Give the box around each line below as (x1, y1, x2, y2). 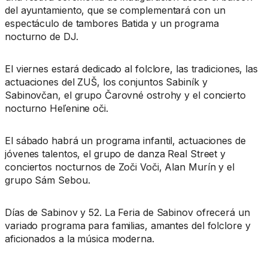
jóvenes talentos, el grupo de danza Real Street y (5, 148, 226, 160)
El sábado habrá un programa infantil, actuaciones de (5, 135, 246, 147)
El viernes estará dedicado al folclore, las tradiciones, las (5, 63, 258, 75)
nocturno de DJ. (5, 31, 78, 43)
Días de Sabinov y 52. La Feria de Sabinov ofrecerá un (5, 206, 250, 219)
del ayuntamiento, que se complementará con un (5, 4, 226, 17)
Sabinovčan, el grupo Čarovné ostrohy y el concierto (5, 89, 246, 102)
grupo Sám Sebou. (5, 174, 90, 187)
